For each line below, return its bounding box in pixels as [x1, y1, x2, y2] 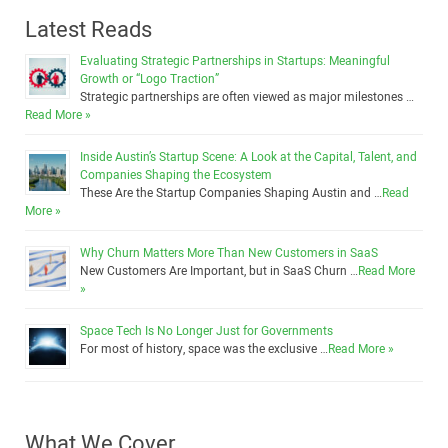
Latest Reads [25, 14, 152, 46]
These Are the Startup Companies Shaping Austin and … [80, 184, 382, 202]
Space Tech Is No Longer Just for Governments [80, 322, 333, 340]
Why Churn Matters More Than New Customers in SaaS [80, 244, 378, 262]
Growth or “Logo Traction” [80, 70, 219, 88]
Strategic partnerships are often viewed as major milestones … [80, 88, 414, 106]
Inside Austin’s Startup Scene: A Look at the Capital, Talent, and [80, 148, 417, 166]
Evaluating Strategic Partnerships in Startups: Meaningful [80, 52, 390, 70]
